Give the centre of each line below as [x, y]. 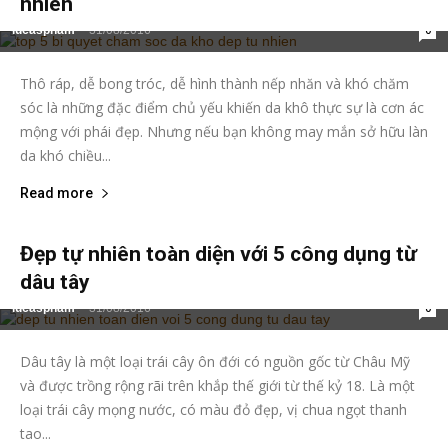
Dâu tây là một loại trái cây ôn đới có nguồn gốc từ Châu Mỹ [215, 362]
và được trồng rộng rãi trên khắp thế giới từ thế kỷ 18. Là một [217, 386]
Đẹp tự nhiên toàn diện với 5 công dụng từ [218, 254]
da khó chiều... [65, 156]
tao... [35, 434]
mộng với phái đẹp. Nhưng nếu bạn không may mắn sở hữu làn [224, 132]
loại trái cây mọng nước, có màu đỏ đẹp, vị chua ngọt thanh [213, 410]
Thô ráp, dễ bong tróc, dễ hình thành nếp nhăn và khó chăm [214, 84]
